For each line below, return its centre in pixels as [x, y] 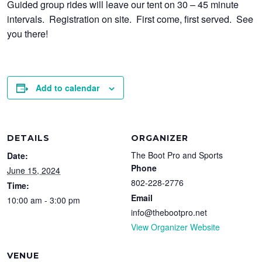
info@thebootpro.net [169, 213]
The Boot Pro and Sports [177, 155]
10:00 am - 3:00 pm [44, 200]
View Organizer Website [175, 227]
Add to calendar [68, 88]
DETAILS [29, 138]
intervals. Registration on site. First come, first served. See [130, 19]
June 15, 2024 [34, 170]
